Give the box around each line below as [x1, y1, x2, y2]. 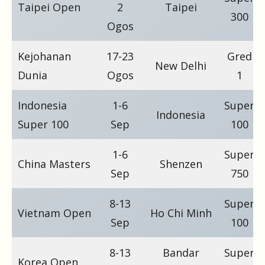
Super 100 [18, 117, 69, 131]
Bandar [162, 245, 199, 260]
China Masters [18, 156, 91, 171]
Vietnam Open [18, 205, 91, 220]
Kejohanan [18, 49, 71, 63]
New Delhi [155, 58, 206, 73]
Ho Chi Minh [150, 205, 212, 220]
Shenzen [159, 156, 202, 171]
